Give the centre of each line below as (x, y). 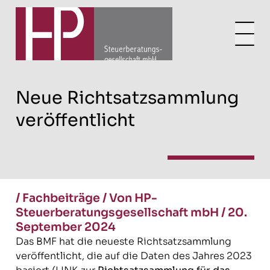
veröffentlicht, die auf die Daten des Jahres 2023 (133, 256)
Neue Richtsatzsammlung (127, 98)
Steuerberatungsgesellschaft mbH (118, 212)
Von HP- (133, 198)
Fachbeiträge (61, 198)
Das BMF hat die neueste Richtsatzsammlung (123, 241)
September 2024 (65, 227)
